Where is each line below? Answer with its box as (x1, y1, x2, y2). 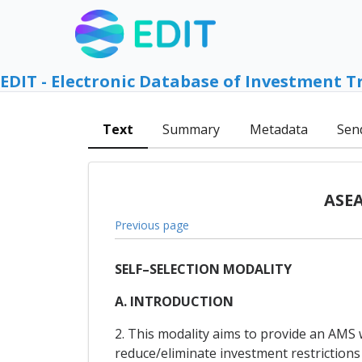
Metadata (249, 120, 308, 139)
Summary (162, 120, 221, 139)
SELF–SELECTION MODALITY (114, 260, 292, 279)
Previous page (114, 217, 189, 233)
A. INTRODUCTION (114, 293, 234, 311)
